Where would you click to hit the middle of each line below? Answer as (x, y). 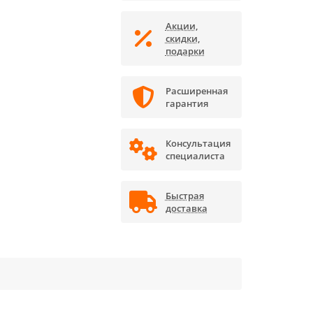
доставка (186, 208)
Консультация (198, 143)
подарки (185, 51)
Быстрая (184, 196)
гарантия (187, 103)
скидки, (182, 38)
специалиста (195, 156)
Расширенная (196, 91)
